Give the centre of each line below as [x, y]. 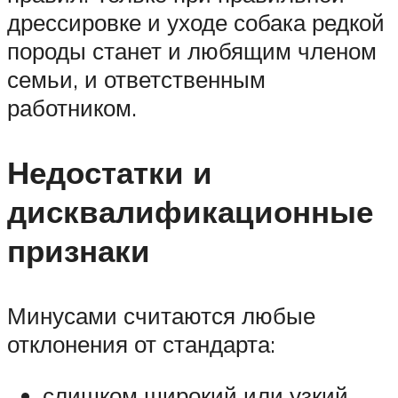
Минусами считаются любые [161, 316]
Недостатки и [110, 172]
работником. [72, 107]
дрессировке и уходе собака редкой [196, 22]
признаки [79, 250]
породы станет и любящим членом [192, 50]
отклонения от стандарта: [141, 344]
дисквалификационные [190, 211]
